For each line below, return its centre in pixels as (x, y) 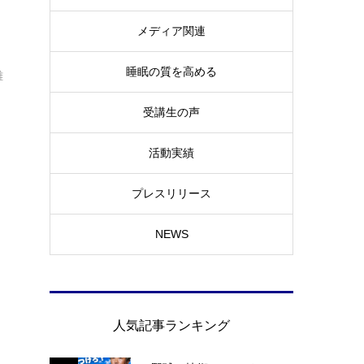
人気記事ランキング (171, 325)
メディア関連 (171, 31)
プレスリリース (171, 194)
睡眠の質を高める (171, 72)
